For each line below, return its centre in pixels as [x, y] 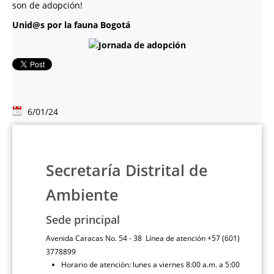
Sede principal [83, 220]
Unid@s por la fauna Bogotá [72, 25]
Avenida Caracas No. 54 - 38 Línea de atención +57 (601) [143, 239]
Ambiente [82, 195]
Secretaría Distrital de [127, 171]
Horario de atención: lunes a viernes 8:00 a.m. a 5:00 [150, 265]
